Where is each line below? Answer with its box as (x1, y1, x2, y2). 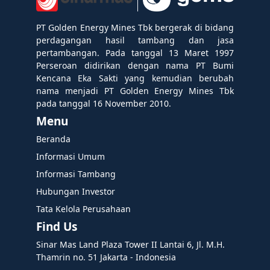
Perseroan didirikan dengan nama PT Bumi (36, 60, 234, 72)
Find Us (36, 219, 77, 235)
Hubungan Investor (36, 186, 115, 198)
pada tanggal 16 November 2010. (36, 98, 171, 110)
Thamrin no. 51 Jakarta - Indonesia (36, 251, 176, 263)
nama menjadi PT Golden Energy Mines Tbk (36, 85, 234, 97)
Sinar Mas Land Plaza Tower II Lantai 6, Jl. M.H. (36, 239, 225, 251)
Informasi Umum (36, 151, 105, 163)
